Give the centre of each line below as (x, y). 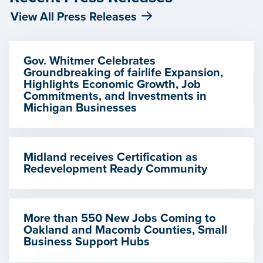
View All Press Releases (74, 17)
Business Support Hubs (87, 242)
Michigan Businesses (80, 108)
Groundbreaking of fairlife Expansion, (123, 73)
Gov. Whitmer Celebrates (90, 61)
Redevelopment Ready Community (115, 169)
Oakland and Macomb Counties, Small (125, 230)
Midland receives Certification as (111, 157)
